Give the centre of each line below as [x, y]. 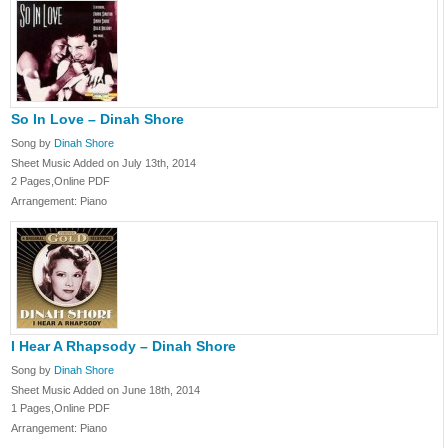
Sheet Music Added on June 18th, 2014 [105, 390]
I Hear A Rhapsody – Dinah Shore [123, 346]
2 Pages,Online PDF [60, 181]
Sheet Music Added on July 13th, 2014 [103, 163]
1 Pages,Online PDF [60, 408]
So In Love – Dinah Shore [97, 119]
